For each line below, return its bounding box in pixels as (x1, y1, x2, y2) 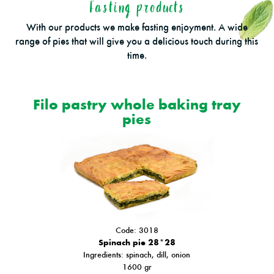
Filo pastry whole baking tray (32, 95, 241, 113)
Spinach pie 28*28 (98, 237, 176, 248)
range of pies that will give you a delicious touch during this (15, 35, 259, 47)
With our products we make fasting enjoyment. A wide (26, 21, 248, 33)
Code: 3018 (115, 224, 158, 235)
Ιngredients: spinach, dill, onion (83, 249, 191, 260)
